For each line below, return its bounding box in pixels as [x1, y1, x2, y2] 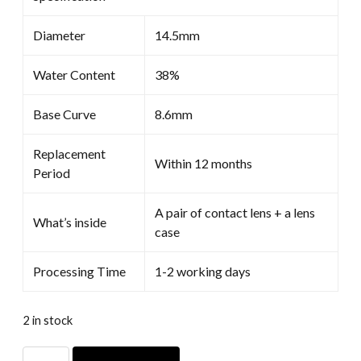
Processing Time [33, 263, 126, 279]
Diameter [33, 27, 85, 43]
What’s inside [33, 214, 106, 230]
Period [33, 164, 70, 180]
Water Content [33, 66, 115, 82]
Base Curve [33, 106, 96, 122]
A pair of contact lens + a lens [155, 204, 315, 220]
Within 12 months [155, 155, 252, 171]
